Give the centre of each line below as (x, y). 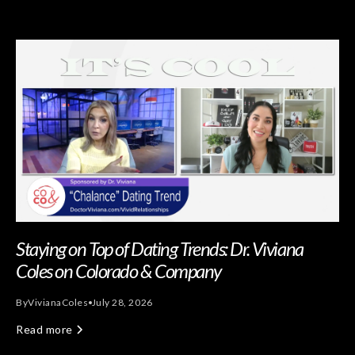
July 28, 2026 (122, 302)
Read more (44, 329)
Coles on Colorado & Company (118, 270)
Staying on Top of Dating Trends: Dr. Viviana (160, 248)
